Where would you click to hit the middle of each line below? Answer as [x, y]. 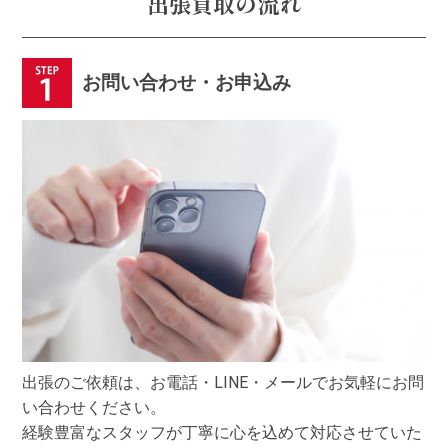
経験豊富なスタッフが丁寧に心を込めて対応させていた [222, 432]
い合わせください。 [94, 407]
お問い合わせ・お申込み [187, 82]
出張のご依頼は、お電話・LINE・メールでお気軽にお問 [223, 382]
